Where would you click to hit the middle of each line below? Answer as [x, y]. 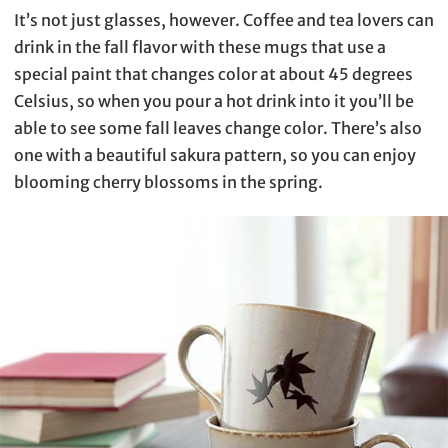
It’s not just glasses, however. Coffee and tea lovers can [224, 19]
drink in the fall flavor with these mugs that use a [200, 46]
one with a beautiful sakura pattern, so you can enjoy [215, 154]
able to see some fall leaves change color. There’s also [218, 127]
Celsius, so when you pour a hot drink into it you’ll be [214, 100]
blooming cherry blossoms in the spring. [168, 181]
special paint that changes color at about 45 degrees [213, 73]
